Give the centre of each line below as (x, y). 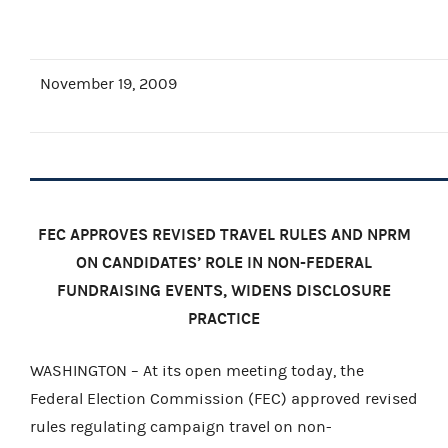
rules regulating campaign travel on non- (181, 426)
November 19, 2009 (108, 83)
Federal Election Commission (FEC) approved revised (224, 398)
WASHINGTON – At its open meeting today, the (197, 370)
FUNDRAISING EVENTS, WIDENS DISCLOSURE (224, 290)
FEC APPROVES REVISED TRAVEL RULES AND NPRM (224, 234)
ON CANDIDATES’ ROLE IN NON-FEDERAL (224, 262)
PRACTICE (224, 318)
